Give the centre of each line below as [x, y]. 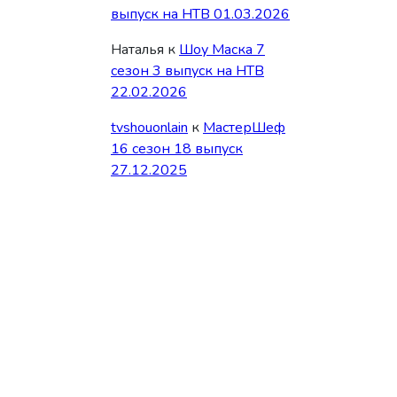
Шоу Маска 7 [222, 50]
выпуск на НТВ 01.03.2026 [200, 14]
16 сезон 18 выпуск [177, 149]
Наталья [137, 50]
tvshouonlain [149, 128]
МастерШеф [244, 128]
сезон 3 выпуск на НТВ [187, 71]
